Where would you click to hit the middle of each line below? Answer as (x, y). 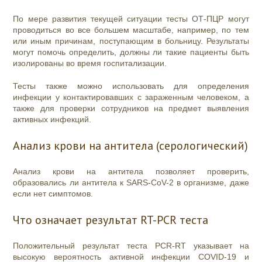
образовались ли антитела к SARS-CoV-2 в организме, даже (131, 183)
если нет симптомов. (53, 194)
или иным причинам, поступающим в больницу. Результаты (131, 41)
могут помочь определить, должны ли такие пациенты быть (131, 52)
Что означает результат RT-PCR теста (111, 220)
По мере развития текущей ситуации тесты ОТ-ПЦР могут (131, 19)
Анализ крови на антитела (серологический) (131, 146)
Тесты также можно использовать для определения (131, 86)
